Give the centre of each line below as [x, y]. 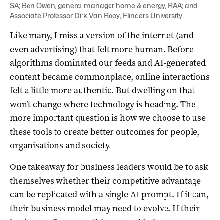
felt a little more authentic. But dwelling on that [102, 91]
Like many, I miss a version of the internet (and [102, 36]
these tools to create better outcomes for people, [105, 132]
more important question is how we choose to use [108, 118]
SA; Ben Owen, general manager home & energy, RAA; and [104, 6]
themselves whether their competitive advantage [105, 181]
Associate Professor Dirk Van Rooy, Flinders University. [97, 16]
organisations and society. [60, 146]
